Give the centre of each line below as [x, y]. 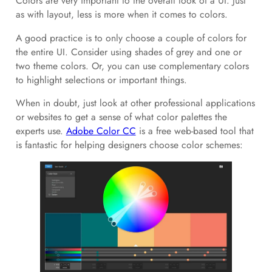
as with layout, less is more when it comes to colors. [121, 14]
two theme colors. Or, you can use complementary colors [132, 66]
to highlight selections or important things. [101, 80]
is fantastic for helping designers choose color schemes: [129, 145]
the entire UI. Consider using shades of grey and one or [128, 52]
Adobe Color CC [101, 131]
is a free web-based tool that [195, 131]
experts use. [41, 131]
